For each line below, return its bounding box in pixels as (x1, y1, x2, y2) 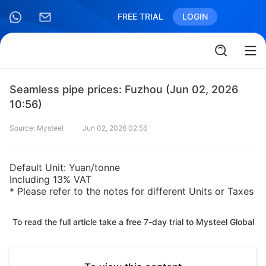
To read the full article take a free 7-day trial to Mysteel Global (12, 217, 254, 227)
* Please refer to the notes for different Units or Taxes (9, 185, 254, 197)
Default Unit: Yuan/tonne (9, 161, 120, 173)
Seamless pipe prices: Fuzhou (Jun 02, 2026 (9, 83, 238, 96)
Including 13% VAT (9, 173, 91, 185)
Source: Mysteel (9, 123, 64, 132)
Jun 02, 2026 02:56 (83, 123, 147, 132)
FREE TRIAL (118, 11, 163, 21)
